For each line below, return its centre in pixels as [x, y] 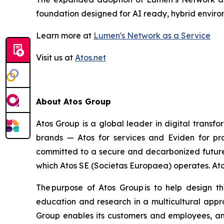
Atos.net [90, 58]
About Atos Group [73, 102]
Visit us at [55, 58]
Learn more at [65, 36]
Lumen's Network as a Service [152, 36]
